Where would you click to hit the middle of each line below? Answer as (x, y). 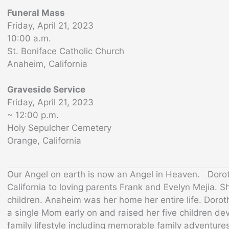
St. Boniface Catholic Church (66, 51)
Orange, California (44, 140)
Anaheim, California (47, 64)
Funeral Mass (36, 13)
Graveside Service (46, 89)
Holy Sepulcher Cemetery (59, 128)
